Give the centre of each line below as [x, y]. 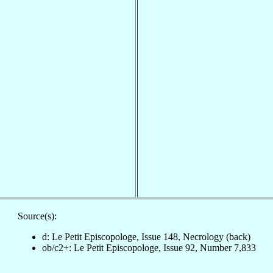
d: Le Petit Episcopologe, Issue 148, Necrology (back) [146, 236]
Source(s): [37, 216]
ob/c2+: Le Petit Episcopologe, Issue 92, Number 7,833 [149, 247]
